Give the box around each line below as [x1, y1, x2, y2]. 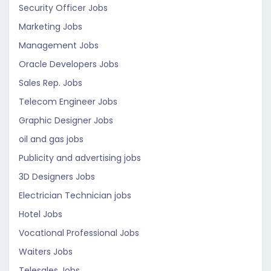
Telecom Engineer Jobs [19, 96, 117, 108]
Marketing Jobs [19, 21, 82, 33]
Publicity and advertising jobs [19, 152, 141, 164]
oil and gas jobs [19, 133, 83, 145]
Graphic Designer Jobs [19, 114, 113, 126]
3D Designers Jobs [19, 171, 95, 183]
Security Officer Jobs [19, 2, 108, 14]
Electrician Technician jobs [19, 189, 131, 201]
